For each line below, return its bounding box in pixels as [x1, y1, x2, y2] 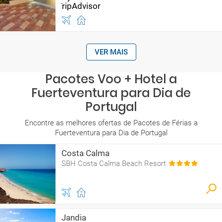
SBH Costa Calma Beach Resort [61, 159, 166, 168]
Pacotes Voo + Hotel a [45, 71, 177, 87]
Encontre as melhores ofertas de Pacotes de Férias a [24, 118, 198, 127]
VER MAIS [94, 48, 128, 56]
